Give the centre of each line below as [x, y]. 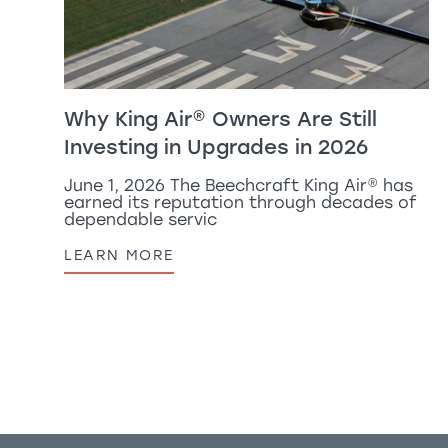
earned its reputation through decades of [240, 202]
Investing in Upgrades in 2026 [216, 146]
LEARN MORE [119, 254]
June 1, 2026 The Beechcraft [184, 185]
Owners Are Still [291, 118]
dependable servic [140, 219]
